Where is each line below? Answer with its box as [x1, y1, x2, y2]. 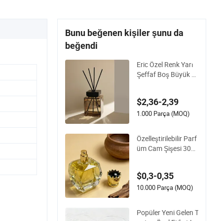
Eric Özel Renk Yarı [137, 59, 193, 69]
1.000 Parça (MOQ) [137, 109, 190, 118]
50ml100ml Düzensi [137, 153, 197, 163]
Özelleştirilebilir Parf [137, 133, 197, 143]
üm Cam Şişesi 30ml [137, 143, 198, 153]
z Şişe [137, 163, 154, 173]
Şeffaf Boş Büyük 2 [137, 69, 195, 79]
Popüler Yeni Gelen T [137, 207, 199, 217]
